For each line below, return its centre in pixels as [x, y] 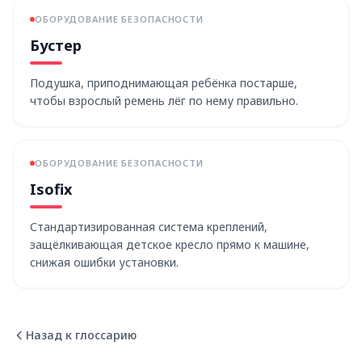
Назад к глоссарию [81, 335]
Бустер [56, 45]
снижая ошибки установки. [104, 262]
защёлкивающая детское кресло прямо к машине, [170, 244]
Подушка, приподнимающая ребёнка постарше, [164, 83]
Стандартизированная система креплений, [149, 227]
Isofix [51, 189]
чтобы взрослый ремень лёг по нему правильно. [164, 101]
